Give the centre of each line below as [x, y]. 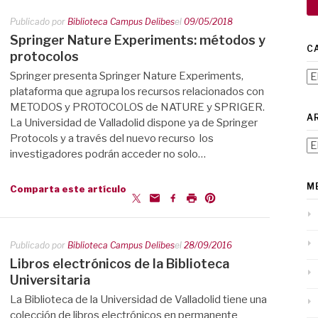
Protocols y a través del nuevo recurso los [112, 138]
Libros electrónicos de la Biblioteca [120, 264]
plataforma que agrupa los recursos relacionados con [137, 91]
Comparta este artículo [68, 188]
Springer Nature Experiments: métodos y [138, 40]
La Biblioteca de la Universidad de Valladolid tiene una [138, 300]
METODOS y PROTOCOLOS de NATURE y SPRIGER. [137, 107]
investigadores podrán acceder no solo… [108, 154]
